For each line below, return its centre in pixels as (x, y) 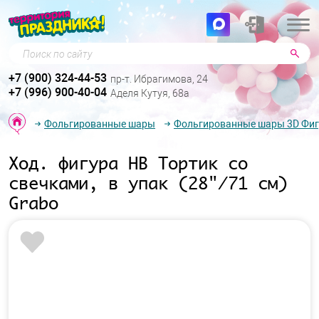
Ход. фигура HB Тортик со (128, 163)
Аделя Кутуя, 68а (150, 94)
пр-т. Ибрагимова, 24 (159, 79)
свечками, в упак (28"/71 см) (148, 183)
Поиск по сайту (48, 51)
